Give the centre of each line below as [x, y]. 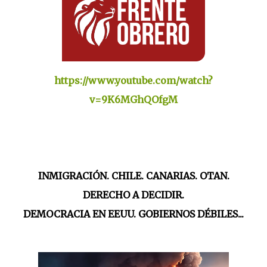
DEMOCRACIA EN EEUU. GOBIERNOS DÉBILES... [133, 214]
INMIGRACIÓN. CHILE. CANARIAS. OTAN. [133, 176]
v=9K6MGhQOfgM [133, 100]
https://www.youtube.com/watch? [133, 80]
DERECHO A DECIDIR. [133, 195]
